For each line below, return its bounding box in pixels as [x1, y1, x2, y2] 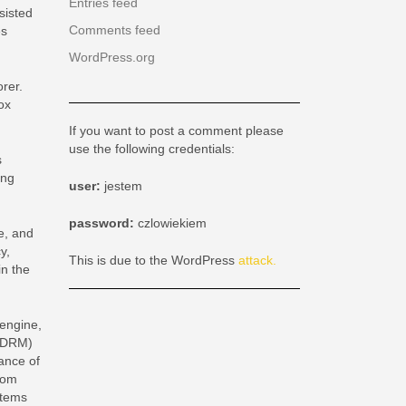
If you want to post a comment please [69, 123, 284, 139]
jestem [104, 179, 142, 194]
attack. [238, 253, 276, 268]
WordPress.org [69, 50, 155, 65]
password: [69, 216, 138, 231]
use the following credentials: [69, 141, 235, 157]
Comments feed [69, 23, 160, 38]
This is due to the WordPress [69, 253, 238, 268]
